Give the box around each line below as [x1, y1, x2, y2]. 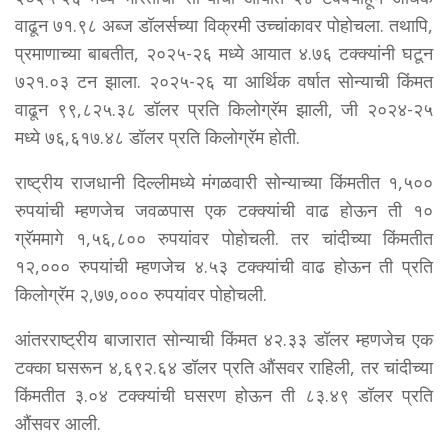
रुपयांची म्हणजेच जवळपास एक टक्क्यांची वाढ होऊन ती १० [15, 197, 433, 222]
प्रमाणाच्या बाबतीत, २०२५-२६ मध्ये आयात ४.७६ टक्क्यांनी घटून [15, 40, 433, 65]
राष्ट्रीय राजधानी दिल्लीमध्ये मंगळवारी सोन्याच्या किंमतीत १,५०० [15, 169, 433, 194]
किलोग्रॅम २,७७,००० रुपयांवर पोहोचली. [15, 281, 267, 306]
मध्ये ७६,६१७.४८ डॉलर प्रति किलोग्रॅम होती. [15, 124, 300, 149]
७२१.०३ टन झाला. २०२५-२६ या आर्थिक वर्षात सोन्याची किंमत [15, 68, 433, 93]
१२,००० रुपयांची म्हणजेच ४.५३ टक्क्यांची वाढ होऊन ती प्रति [15, 253, 433, 278]
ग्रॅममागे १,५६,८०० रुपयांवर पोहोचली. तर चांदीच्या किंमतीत [15, 225, 433, 250]
